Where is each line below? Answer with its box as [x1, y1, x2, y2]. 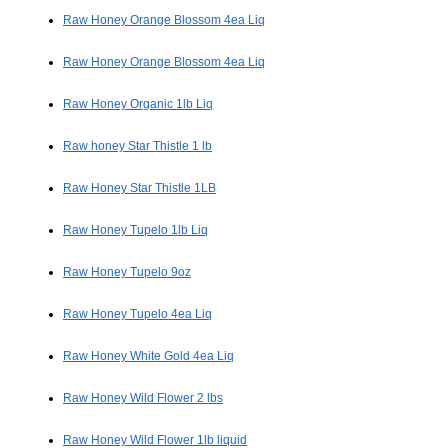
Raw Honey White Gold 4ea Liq [63, 349, 234, 364]
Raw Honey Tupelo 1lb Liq [63, 223, 208, 238]
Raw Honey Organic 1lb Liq [63, 97, 213, 112]
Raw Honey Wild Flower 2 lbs [63, 391, 223, 406]
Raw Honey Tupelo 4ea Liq [63, 307, 212, 322]
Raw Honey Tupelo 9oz [63, 265, 191, 280]
